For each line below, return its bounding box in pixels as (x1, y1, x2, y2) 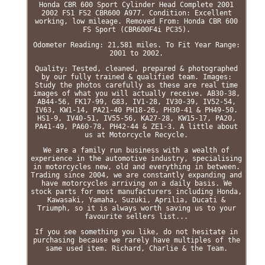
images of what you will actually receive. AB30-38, (33, 89, 240, 98)
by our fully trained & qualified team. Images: (41, 72, 232, 81)
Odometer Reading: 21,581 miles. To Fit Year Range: (33, 40, 240, 49)
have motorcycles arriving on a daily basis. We (41, 179, 232, 188)
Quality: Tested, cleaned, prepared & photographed (35, 64, 238, 73)
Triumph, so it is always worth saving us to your (37, 203, 236, 212)
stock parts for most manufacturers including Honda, (31, 187, 243, 196)
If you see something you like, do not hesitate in (35, 227, 238, 236)
